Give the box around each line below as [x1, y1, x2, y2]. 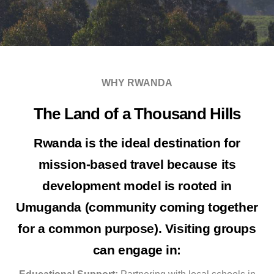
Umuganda [16, 199, 81, 214]
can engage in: [92, 242, 182, 257]
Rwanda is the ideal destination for [34, 135, 240, 150]
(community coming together [81, 199, 258, 214]
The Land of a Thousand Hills [33, 105, 241, 122]
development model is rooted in [42, 178, 232, 193]
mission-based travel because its [38, 157, 236, 171]
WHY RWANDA [102, 78, 172, 89]
